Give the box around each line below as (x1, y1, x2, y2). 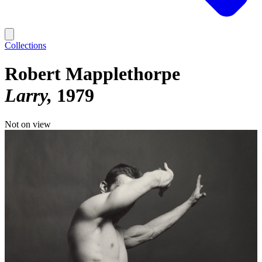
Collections (5, 40, 46, 50)
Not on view (5, 119, 51, 129)
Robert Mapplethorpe (5, 63, 180, 85)
